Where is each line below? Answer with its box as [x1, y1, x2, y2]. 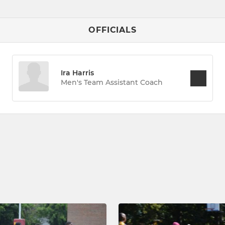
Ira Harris [61, 68, 94, 78]
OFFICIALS [88, 25, 137, 35]
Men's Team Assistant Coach [61, 78, 163, 87]
